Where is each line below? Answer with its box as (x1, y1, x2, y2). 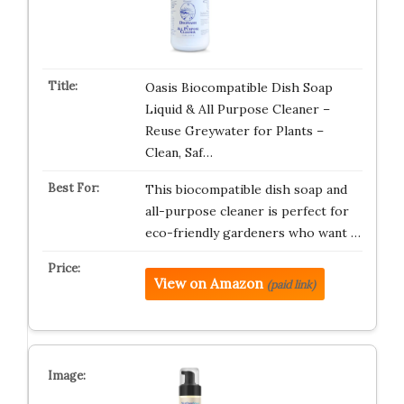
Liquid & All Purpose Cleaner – (144, 101, 330, 117)
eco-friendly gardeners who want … (144, 225, 361, 241)
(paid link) (266, 278, 316, 291)
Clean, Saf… (144, 144, 213, 161)
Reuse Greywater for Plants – (144, 123, 324, 139)
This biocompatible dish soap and (144, 181, 347, 197)
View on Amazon (153, 275, 263, 292)
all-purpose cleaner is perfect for (144, 203, 349, 219)
